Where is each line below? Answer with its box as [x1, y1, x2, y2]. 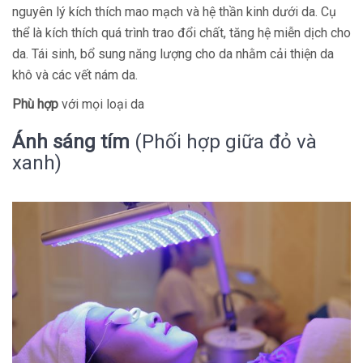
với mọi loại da [58, 96, 144, 112]
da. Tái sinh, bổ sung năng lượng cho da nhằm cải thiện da [12, 46, 334, 62]
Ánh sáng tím [12, 130, 130, 153]
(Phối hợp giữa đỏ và [130, 130, 317, 153]
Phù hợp [12, 96, 58, 112]
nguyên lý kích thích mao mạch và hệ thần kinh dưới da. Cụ [12, 4, 336, 19]
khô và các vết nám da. [12, 67, 138, 83]
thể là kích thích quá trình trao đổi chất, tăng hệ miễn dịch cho [12, 25, 351, 41]
